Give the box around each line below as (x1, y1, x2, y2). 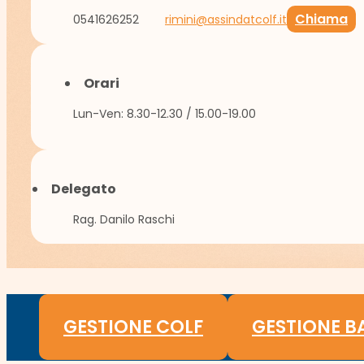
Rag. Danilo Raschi (73, 210, 175, 227)
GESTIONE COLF (63, 314, 203, 340)
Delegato (51, 179, 116, 198)
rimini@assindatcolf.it (165, 11, 287, 28)
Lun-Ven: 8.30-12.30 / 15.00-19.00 (73, 105, 256, 122)
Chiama (295, 9, 348, 28)
